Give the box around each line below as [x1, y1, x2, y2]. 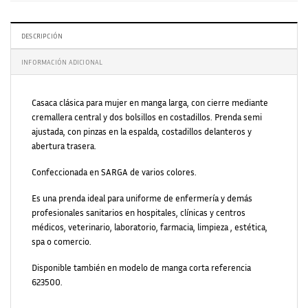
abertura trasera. [32, 140, 96, 151]
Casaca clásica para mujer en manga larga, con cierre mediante [32, 97, 268, 108]
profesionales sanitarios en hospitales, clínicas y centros [32, 207, 245, 219]
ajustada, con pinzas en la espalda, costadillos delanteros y [32, 126, 252, 137]
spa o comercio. [32, 236, 91, 247]
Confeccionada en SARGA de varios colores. [32, 166, 197, 178]
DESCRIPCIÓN [21, 32, 63, 40]
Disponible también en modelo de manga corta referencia [32, 262, 251, 274]
